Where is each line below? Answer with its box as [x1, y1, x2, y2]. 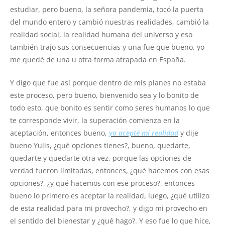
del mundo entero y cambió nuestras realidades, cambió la [10, 17, 209, 27]
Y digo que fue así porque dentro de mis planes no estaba [10, 78, 206, 88]
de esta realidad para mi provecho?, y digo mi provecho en [10, 203, 207, 213]
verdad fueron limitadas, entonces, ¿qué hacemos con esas [10, 166, 209, 176]
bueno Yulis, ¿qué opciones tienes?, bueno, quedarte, [10, 141, 190, 151]
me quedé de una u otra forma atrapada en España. [10, 55, 186, 65]
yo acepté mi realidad [109, 128, 178, 138]
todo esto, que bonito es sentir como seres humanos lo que [10, 103, 210, 113]
